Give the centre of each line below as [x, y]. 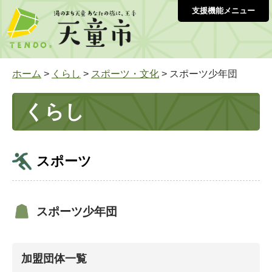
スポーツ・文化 [125, 74]
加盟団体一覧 [54, 259]
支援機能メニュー [223, 11]
